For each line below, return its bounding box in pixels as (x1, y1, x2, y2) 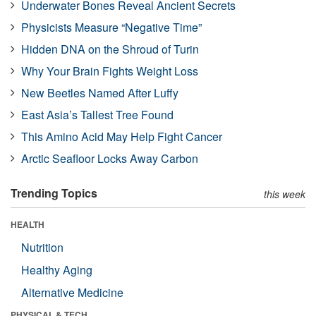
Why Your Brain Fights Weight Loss (21, 63, 198, 79)
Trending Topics (11, 185, 97, 201)
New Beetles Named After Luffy (21, 85, 178, 101)
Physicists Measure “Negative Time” (21, 19, 202, 35)
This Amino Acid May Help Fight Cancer (21, 128, 222, 145)
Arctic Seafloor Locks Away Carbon (21, 150, 198, 166)
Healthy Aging (21, 262, 92, 278)
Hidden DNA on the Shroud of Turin (21, 41, 199, 57)
